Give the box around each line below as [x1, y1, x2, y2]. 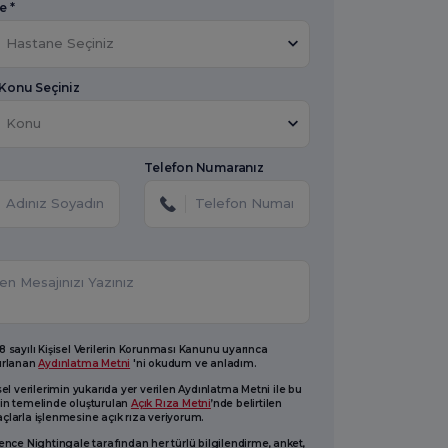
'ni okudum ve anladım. [130, 356, 257, 370]
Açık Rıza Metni [130, 396, 211, 410]
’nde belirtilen [210, 396, 282, 410]
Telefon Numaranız [144, 159, 264, 175]
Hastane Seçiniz [5, 35, 114, 52]
